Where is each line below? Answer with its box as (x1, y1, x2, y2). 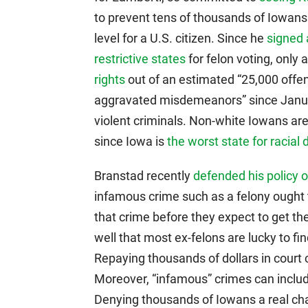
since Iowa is (94, 134, 167, 148)
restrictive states (94, 52, 186, 66)
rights (94, 72, 125, 87)
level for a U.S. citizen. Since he (94, 31, 267, 45)
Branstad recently (94, 168, 193, 183)
